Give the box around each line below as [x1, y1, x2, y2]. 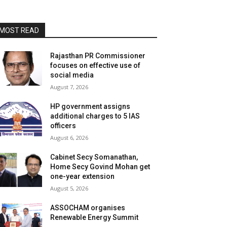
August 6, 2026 [50, 133, 89, 141]
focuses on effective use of [50, 61, 141, 69]
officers [50, 121, 77, 130]
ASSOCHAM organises [50, 203, 126, 212]
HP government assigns [50, 102, 131, 110]
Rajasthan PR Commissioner [50, 51, 146, 60]
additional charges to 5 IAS [50, 111, 140, 120]
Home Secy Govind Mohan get [50, 162, 150, 171]
